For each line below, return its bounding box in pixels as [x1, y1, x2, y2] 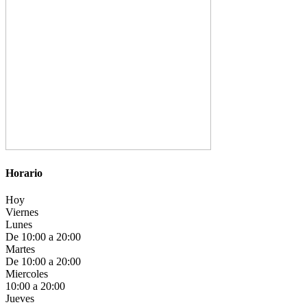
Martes [5, 243, 35, 256]
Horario [5, 167, 42, 179]
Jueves [5, 293, 34, 305]
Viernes [5, 206, 38, 219]
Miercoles [5, 268, 48, 280]
